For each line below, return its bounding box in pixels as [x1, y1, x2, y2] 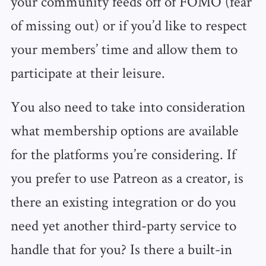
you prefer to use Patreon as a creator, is [10, 168, 243, 188]
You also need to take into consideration [10, 97, 245, 116]
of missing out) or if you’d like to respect [10, 15, 247, 34]
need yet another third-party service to [10, 216, 236, 235]
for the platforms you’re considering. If [10, 144, 236, 164]
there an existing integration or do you [10, 192, 236, 211]
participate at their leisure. [10, 62, 165, 82]
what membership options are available [10, 121, 239, 140]
